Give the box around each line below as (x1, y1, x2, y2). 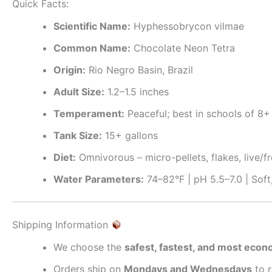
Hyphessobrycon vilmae (131, 20, 244, 33)
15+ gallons (102, 129, 158, 142)
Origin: (53, 64, 86, 76)
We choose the (53, 241, 124, 254)
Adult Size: (53, 86, 104, 98)
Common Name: (53, 42, 131, 55)
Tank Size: (53, 129, 102, 142)
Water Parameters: (53, 173, 144, 186)
